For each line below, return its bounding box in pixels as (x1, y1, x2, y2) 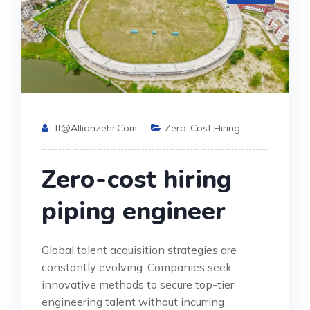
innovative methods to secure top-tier (42, 277, 234, 292)
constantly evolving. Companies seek (42, 260, 232, 275)
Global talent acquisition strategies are (42, 243, 237, 257)
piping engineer (42, 194, 226, 229)
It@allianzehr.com (55, 122, 137, 135)
